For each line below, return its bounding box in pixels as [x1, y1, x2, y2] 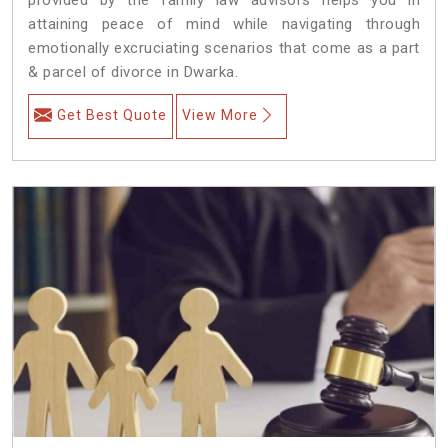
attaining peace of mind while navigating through [28, 14, 420, 33]
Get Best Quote [57, 106, 167, 123]
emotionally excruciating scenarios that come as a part [28, 38, 420, 57]
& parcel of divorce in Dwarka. [28, 62, 238, 81]
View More [182, 106, 258, 123]
